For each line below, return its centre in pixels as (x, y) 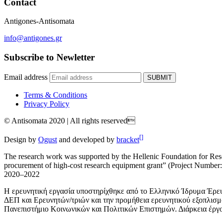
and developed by (87, 140)
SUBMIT (160, 77)
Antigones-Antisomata (39, 21)
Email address (26, 77)
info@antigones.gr (33, 38)
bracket (128, 140)
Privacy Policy (47, 104)
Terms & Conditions (55, 95)
